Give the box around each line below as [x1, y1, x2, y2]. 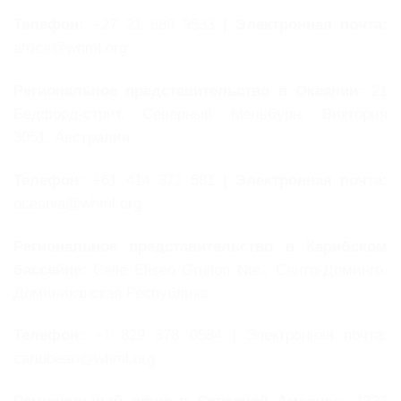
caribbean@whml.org [13, 350, 155, 368]
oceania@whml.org [13, 194, 141, 212]
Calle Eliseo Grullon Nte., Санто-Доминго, [87, 260, 388, 278]
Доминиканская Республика [13, 284, 208, 302]
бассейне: [13, 260, 87, 278]
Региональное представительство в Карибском [13, 237, 388, 255]
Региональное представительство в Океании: [13, 81, 363, 99]
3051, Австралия [13, 128, 130, 146]
